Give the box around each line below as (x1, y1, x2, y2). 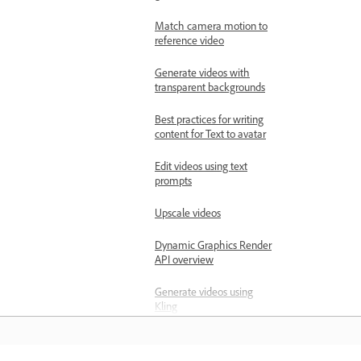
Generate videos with (155, 67, 250, 83)
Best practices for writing (155, 114, 263, 130)
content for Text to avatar (155, 128, 266, 144)
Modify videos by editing (155, 333, 263, 349)
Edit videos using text (155, 160, 247, 176)
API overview (155, 254, 214, 270)
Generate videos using (155, 286, 253, 302)
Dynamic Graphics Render (155, 239, 272, 255)
